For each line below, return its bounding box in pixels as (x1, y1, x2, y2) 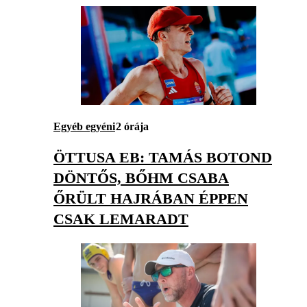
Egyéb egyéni (53, 120, 115, 132)
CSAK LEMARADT (53, 210, 188, 228)
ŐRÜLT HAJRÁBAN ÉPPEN (53, 189, 248, 207)
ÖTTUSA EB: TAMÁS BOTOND (53, 148, 272, 166)
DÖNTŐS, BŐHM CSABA (53, 169, 229, 186)
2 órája (116, 120, 149, 132)
